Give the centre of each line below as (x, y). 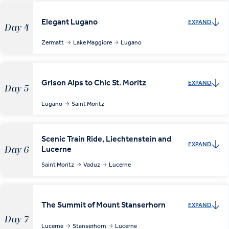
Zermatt (53, 43)
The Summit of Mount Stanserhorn (104, 205)
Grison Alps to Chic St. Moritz (94, 83)
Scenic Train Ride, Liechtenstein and (106, 139)
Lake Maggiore (92, 43)
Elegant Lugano (70, 21)
